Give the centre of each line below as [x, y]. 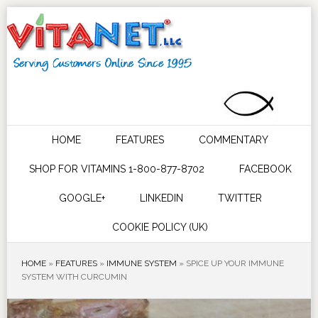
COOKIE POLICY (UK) [160, 227]
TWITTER [240, 198]
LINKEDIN [161, 198]
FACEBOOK [265, 169]
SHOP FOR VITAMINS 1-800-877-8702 [116, 169]
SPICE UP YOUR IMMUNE [235, 263]
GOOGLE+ [82, 198]
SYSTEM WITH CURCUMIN [74, 277]
